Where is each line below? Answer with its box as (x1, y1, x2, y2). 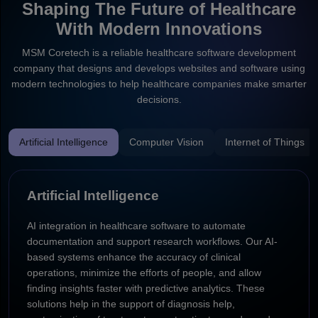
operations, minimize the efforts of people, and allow (27, 266, 261, 278)
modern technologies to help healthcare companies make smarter (11, 77, 307, 89)
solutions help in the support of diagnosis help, (27, 297, 235, 309)
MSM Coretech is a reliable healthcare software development (22, 46, 296, 58)
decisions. (136, 93, 182, 105)
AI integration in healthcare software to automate (27, 219, 246, 231)
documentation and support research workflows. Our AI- (27, 235, 278, 247)
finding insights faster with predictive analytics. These (27, 282, 265, 294)
